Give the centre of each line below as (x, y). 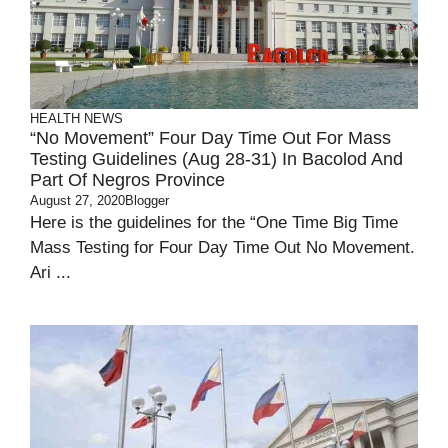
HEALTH (55, 118)
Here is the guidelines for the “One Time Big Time (214, 222)
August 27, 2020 (77, 200)
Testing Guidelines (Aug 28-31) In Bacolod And (216, 159)
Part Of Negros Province (127, 180)
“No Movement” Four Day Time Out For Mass (210, 138)
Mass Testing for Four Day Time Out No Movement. (222, 247)
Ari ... (50, 272)
